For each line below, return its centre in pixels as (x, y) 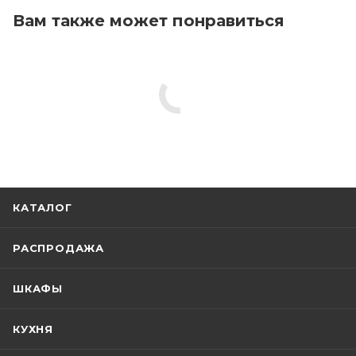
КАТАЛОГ (43, 208)
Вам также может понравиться (149, 21)
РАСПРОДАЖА (58, 248)
